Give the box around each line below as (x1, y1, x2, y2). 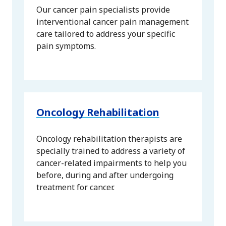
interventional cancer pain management (36, 16, 189, 28)
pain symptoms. (36, 40, 96, 52)
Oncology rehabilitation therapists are (36, 133, 182, 145)
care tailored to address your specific (36, 28, 175, 40)
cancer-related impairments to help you (36, 157, 187, 169)
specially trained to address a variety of (36, 145, 185, 157)
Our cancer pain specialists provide (36, 4, 170, 16)
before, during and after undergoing (36, 169, 174, 181)
